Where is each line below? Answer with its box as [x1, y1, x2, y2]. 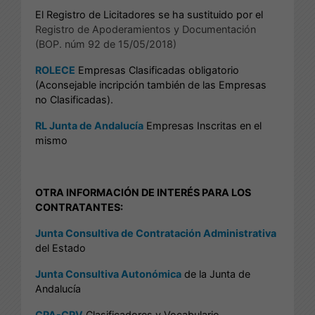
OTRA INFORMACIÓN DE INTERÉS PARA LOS [35, 186, 251, 198]
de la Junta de [181, 267, 250, 280]
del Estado [35, 241, 86, 254]
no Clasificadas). [35, 93, 113, 105]
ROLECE [35, 63, 75, 76]
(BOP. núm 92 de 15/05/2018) [35, 37, 176, 50]
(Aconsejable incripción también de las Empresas [35, 78, 266, 91]
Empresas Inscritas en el [143, 119, 262, 131]
